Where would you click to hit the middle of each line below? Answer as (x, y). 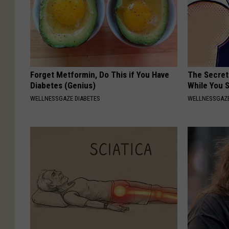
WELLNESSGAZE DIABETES (65, 98)
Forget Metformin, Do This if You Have (100, 74)
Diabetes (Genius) (63, 85)
